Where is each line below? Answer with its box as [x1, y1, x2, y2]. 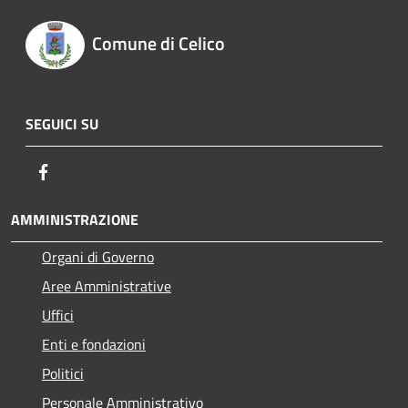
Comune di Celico [91, 29, 225, 58]
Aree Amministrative [42, 275, 171, 298]
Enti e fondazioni [42, 333, 146, 356]
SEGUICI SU [25, 113, 98, 136]
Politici [42, 362, 84, 385]
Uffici [42, 304, 74, 327]
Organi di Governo [42, 246, 154, 269]
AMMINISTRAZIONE [11, 209, 138, 231]
